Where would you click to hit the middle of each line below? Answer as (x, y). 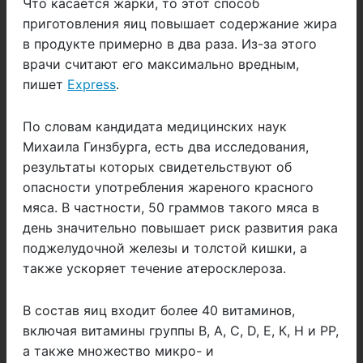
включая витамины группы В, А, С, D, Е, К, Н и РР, (181, 331)
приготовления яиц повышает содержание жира (180, 24)
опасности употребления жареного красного (168, 188)
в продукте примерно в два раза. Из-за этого (170, 44)
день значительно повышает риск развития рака (180, 228)
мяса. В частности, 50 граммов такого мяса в (171, 208)
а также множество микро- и (118, 351)
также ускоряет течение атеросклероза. (154, 269)
